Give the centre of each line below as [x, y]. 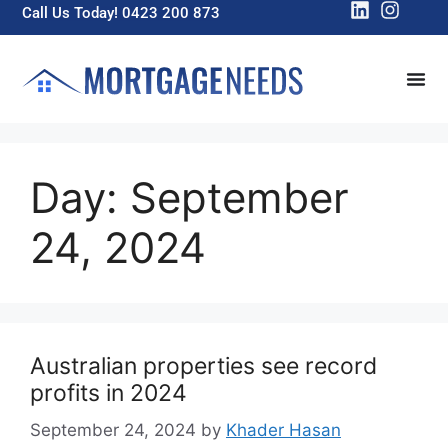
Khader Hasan [283, 430]
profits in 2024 [108, 392]
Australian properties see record [203, 365]
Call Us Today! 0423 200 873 [121, 13]
